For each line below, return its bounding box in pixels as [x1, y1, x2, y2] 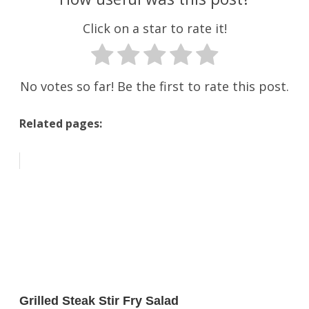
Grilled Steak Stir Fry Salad [19, 293, 179, 308]
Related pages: [19, 115, 102, 131]
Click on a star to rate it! [82, 19, 227, 37]
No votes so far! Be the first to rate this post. [20, 77, 289, 94]
